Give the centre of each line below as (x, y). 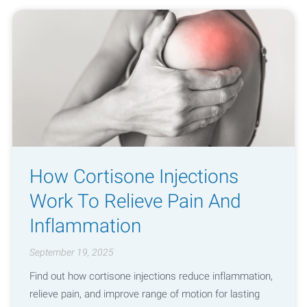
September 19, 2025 (71, 253)
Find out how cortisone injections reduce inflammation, (151, 276)
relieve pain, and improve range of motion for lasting (144, 294)
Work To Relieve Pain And (135, 201)
